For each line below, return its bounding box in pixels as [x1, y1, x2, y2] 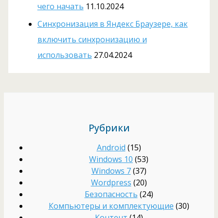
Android [96, 142, 126, 153]
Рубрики [88, 121, 130, 135]
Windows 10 [89, 154, 133, 165]
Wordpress [91, 177, 131, 188]
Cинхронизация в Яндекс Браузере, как [37, 18, 188, 29]
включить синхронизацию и [37, 34, 147, 45]
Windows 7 [91, 165, 131, 177]
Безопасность [84, 189, 138, 200]
